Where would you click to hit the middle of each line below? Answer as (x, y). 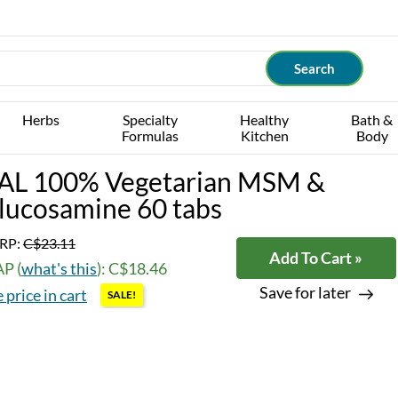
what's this (59, 268)
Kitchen (264, 135)
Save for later (305, 292)
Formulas (150, 135)
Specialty (150, 119)
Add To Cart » (316, 258)
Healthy (265, 119)
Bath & (372, 119)
